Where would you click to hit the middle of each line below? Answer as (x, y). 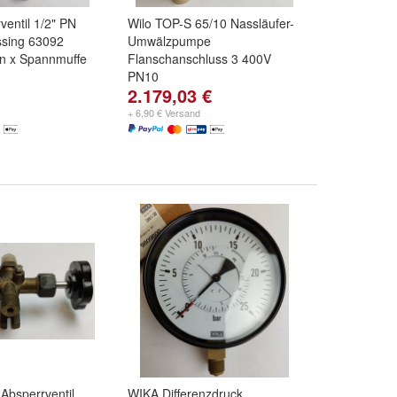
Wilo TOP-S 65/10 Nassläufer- (211, 23)
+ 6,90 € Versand (164, 113)
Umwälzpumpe (169, 41)
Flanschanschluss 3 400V (199, 58)
